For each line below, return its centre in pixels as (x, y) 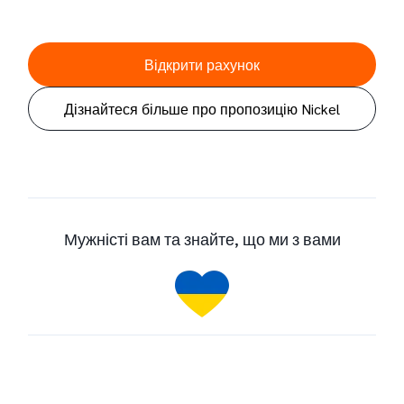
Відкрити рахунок (202, 64)
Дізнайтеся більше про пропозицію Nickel (202, 108)
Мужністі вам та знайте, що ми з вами (202, 238)
